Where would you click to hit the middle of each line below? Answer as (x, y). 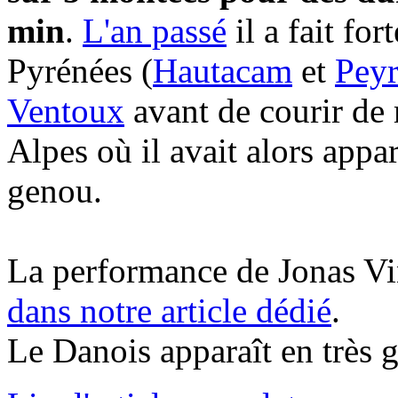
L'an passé (155, 31)
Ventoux (66, 111)
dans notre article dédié (169, 311)
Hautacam (223, 71)
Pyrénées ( (80, 71)
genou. (55, 191)
